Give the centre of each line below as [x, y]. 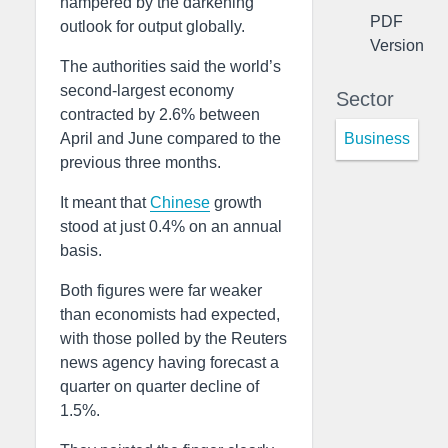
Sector [365, 98]
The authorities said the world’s [170, 66]
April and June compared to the [170, 138]
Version [397, 45]
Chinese [180, 202]
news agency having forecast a [169, 362]
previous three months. [140, 162]
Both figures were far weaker [161, 290]
